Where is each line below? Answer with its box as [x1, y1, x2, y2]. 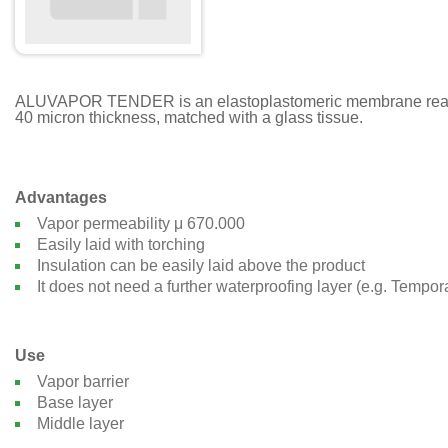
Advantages [15, 189, 107, 206]
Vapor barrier [37, 373, 133, 390]
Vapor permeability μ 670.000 [37, 215, 249, 232]
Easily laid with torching [37, 236, 209, 253]
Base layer [37, 394, 117, 411]
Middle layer [37, 415, 124, 432]
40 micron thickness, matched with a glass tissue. [15, 109, 363, 126]
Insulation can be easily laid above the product [37, 257, 369, 274]
